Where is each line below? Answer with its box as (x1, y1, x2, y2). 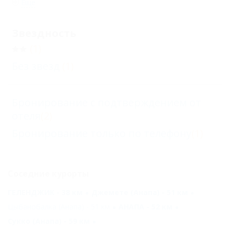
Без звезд (12, 59, 60, 73)
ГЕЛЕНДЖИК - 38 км (8, 187, 83, 197)
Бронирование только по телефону (12, 126, 191, 140)
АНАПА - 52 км (119, 202, 172, 212)
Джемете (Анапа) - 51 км (91, 187, 188, 197)
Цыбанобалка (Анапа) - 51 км (8, 202, 110, 212)
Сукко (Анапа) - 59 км (8, 216, 90, 226)
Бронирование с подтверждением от (12, 95, 201, 109)
